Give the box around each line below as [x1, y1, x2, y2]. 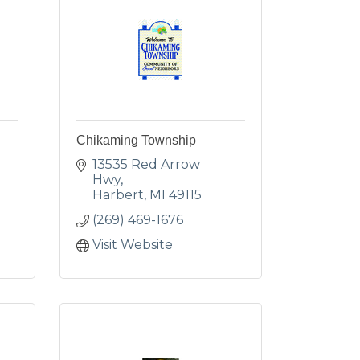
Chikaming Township [76, 133, 196, 147]
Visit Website [92, 237, 173, 252]
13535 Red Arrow [92, 157, 200, 172]
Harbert [92, 187, 144, 202]
